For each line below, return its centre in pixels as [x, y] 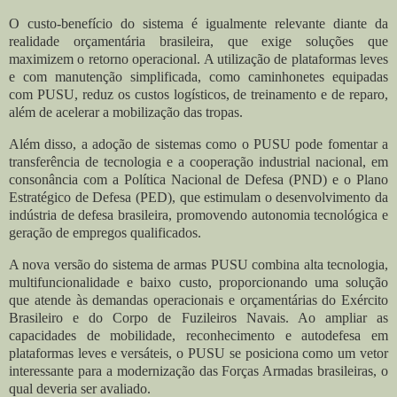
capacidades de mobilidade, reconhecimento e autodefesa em [198, 335]
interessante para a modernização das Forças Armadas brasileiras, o [198, 370]
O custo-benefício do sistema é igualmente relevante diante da [198, 24]
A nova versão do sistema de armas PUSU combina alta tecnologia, [198, 264]
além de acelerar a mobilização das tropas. [126, 113]
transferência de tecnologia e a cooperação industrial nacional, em [198, 161]
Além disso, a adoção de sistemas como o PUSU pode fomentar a [198, 144]
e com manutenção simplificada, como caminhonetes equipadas [198, 77]
